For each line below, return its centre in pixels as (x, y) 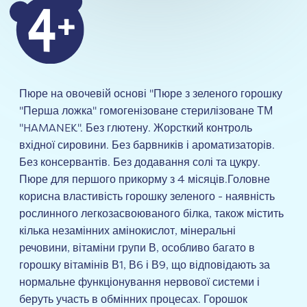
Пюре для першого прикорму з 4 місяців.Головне (145, 179)
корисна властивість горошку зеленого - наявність (147, 196)
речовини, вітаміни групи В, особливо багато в (137, 248)
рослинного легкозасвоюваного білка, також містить (151, 213)
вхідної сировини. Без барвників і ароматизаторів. (147, 145)
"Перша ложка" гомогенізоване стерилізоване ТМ (146, 111)
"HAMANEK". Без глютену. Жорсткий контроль (136, 128)
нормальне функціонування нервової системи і (139, 282)
